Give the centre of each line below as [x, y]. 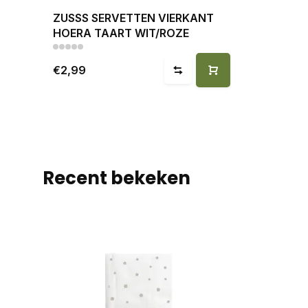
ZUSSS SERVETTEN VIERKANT [133, 18]
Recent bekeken [117, 178]
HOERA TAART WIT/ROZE [121, 33]
